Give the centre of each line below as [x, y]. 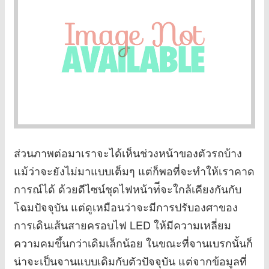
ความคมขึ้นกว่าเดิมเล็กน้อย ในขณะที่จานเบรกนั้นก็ [133, 243]
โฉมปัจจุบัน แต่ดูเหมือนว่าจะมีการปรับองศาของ [126, 207]
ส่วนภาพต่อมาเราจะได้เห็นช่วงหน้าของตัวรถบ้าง [128, 153]
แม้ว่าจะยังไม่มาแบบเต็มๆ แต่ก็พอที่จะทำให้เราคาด [134, 171]
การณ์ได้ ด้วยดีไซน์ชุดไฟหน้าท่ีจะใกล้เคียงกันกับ [128, 189]
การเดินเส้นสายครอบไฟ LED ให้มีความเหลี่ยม [122, 225]
